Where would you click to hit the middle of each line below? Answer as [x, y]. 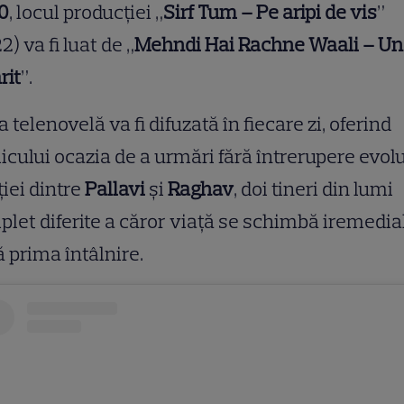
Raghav [201, 189]
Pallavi [115, 189]
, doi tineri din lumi [313, 189]
